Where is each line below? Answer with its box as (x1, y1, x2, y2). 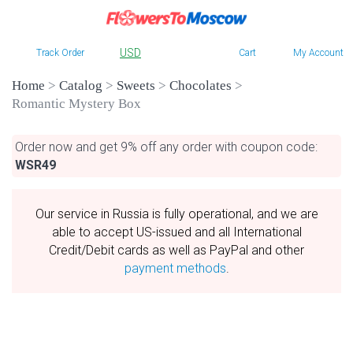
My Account (293, 47, 344, 59)
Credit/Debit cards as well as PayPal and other (49, 243, 304, 258)
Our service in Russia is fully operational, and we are (35, 206, 318, 222)
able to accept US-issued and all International (51, 225, 302, 240)
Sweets (117, 78, 155, 94)
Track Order (36, 47, 84, 59)
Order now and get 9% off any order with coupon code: (15, 139, 318, 155)
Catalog (59, 78, 102, 94)
